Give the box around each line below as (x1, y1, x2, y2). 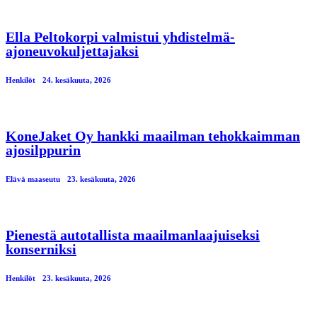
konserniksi (6, 241, 76, 257)
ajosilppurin (6, 142, 81, 158)
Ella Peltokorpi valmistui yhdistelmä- (6, 28, 235, 45)
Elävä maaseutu (6, 174, 60, 183)
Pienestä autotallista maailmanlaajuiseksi (6, 226, 260, 243)
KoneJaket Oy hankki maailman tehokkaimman (6, 127, 300, 144)
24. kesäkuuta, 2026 (42, 75, 111, 84)
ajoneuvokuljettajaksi (6, 42, 139, 59)
